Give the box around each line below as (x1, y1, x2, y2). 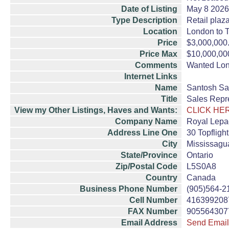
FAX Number (128, 207, 177, 216)
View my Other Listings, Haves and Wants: (14, 106, 177, 114)
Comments (135, 61, 177, 70)
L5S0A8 (187, 162, 216, 171)
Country (146, 173, 177, 182)
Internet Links (124, 72, 177, 81)
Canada (187, 173, 216, 182)
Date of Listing (121, 5, 177, 13)
